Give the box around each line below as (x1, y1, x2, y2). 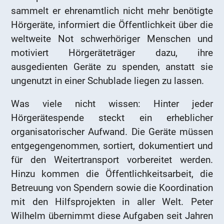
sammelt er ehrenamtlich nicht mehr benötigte (11, 5, 213, 17)
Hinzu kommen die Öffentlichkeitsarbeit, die (11, 167, 213, 179)
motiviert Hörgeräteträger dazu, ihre (11, 47, 213, 59)
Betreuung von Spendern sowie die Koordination (11, 181, 213, 193)
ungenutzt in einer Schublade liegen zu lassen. (11, 75, 204, 87)
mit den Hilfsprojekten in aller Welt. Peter (11, 195, 213, 207)
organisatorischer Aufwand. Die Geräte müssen (11, 125, 213, 137)
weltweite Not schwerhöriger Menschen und (11, 33, 213, 45)
